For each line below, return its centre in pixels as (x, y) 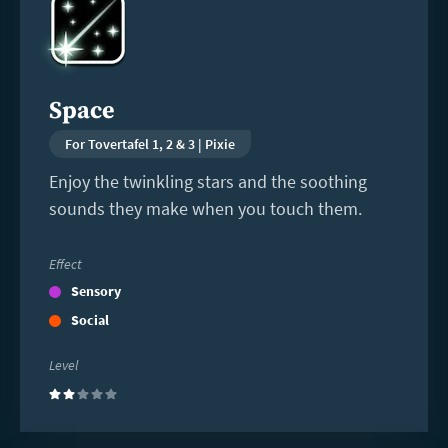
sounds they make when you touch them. (205, 208)
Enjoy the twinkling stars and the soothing (207, 181)
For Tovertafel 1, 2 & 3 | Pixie (149, 143)
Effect (65, 263)
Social (89, 320)
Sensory (95, 291)
